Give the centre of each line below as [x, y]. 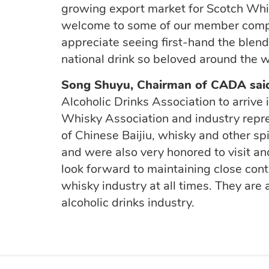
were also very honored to [155, 152]
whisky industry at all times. [137, 186]
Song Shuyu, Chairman [126, 85]
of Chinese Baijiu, [110, 135]
